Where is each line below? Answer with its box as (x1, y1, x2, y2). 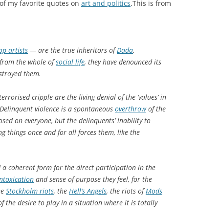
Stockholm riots (6, 186, 54, 196)
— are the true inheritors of (28, 45, 117, 55)
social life (56, 57, 85, 66)
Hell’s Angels (69, 186, 107, 196)
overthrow (115, 104, 146, 113)
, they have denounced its (85, 57, 161, 66)
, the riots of (107, 186, 146, 196)
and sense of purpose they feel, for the (34, 174, 152, 184)
